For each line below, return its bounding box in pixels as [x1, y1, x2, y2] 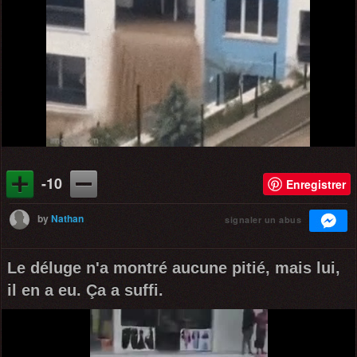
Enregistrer [286, 175, 346, 192]
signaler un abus [225, 213, 301, 226]
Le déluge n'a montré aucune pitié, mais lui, [7, 258, 340, 277]
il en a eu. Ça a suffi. [7, 280, 163, 299]
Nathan [51, 210, 84, 226]
